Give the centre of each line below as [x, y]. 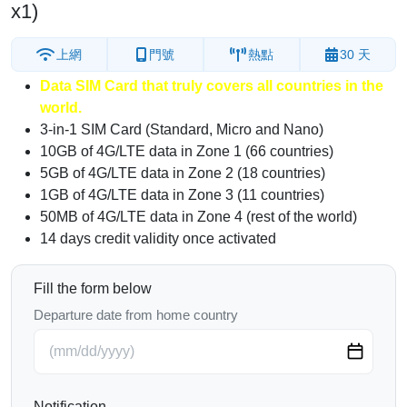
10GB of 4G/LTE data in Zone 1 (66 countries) [187, 152]
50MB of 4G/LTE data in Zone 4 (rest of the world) [199, 217]
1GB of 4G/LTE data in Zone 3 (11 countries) [182, 195]
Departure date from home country [136, 315]
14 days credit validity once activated [158, 239]
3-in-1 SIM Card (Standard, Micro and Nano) [182, 130]
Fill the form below [93, 289]
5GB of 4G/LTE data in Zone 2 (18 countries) [183, 174]
